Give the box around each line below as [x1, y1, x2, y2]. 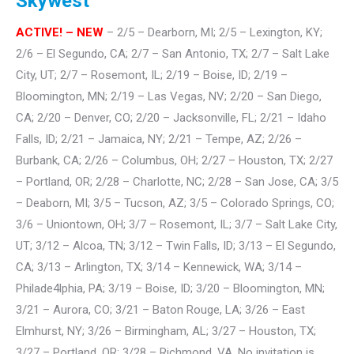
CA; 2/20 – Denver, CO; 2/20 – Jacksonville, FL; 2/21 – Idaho [16, 110, 326, 125]
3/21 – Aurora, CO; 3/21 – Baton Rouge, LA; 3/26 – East [16, 302, 305, 317]
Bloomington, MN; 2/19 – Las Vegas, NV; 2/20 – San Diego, [16, 88, 322, 104]
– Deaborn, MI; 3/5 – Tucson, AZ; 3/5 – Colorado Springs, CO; [16, 195, 337, 210]
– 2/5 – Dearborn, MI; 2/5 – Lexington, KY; [104, 24, 322, 40]
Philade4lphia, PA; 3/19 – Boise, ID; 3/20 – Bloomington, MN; [16, 281, 325, 296]
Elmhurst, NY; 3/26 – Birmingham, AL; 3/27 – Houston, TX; [16, 323, 319, 338]
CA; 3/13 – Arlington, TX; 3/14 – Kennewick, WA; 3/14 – [16, 259, 302, 274]
